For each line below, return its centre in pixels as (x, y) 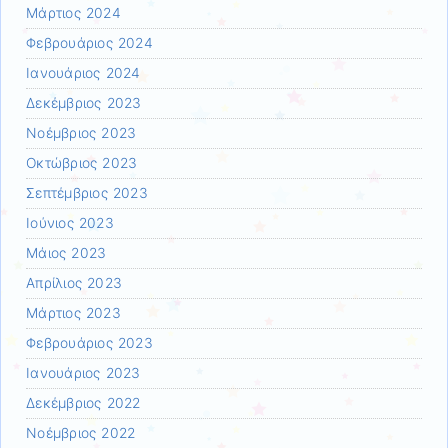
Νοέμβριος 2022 (81, 433)
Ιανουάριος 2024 (83, 73)
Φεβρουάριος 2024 (89, 43)
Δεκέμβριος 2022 (83, 403)
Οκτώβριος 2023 (82, 163)
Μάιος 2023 (66, 253)
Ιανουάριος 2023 (83, 373)
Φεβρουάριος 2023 (89, 343)
